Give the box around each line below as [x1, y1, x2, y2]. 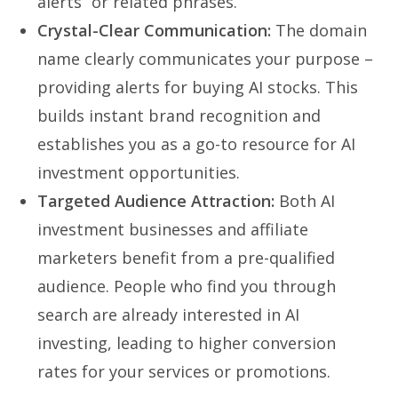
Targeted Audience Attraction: [37, 189, 275, 211]
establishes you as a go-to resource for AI [37, 132, 356, 155]
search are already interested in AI [37, 303, 300, 325]
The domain [271, 19, 368, 41]
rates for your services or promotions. [37, 360, 331, 382]
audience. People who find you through [37, 275, 337, 297]
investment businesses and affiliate [37, 218, 309, 240]
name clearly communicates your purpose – [37, 47, 374, 69]
